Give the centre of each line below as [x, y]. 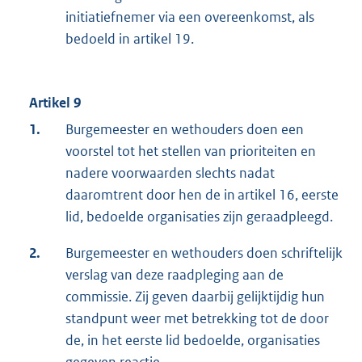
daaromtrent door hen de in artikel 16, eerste [202, 194]
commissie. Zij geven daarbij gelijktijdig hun [195, 296]
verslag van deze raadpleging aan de [175, 274]
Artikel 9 [55, 102]
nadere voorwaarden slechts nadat [170, 173]
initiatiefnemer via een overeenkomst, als [190, 17]
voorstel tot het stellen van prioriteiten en [191, 151]
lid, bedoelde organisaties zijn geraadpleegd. [199, 216]
